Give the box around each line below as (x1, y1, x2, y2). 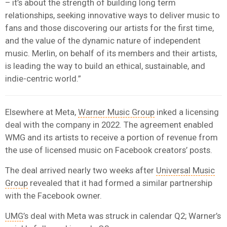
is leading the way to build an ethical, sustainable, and (5, 60, 205, 71)
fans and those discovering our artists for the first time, (5, 22, 214, 33)
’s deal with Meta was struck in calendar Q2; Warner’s (23, 210, 221, 221)
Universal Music (156, 165, 215, 175)
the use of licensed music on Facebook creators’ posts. (5, 144, 212, 155)
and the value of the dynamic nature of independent (5, 35, 201, 46)
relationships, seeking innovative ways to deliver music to (5, 10, 220, 20)
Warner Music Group (78, 106, 155, 117)
